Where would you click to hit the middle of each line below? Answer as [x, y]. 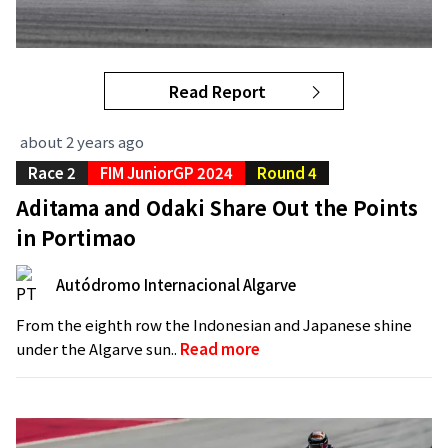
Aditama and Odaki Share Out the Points [217, 208]
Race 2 [52, 173]
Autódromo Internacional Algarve [176, 285]
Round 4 [287, 173]
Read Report [217, 91]
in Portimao [76, 238]
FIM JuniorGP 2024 [166, 173]
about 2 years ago [82, 142]
